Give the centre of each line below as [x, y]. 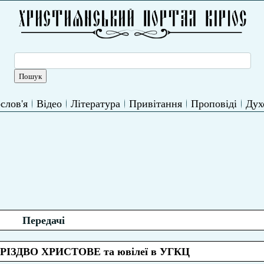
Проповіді [214, 103]
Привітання [155, 103]
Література [95, 103]
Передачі [43, 220]
